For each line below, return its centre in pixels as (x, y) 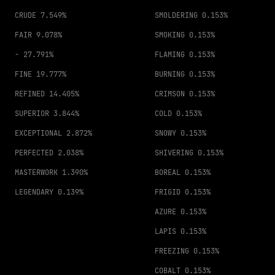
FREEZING (172, 251)
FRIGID (168, 192)
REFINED (30, 94)
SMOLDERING (176, 15)
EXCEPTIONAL (38, 133)
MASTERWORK (36, 172)
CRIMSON (170, 94)
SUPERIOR (32, 114)
